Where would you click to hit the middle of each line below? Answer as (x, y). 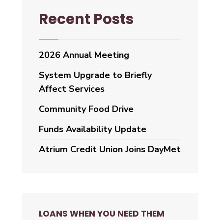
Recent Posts (86, 19)
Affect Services (72, 89)
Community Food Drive (86, 109)
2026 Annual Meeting (84, 55)
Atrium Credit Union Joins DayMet (110, 149)
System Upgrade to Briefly (95, 75)
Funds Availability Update (93, 129)
